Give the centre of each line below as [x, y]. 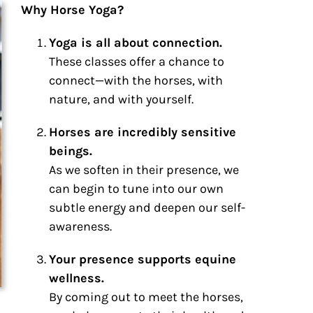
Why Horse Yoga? [73, 10]
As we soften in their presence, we [144, 170]
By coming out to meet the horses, [146, 297]
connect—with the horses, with [136, 81]
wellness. [77, 278]
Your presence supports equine [143, 260]
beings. [71, 151]
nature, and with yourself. [122, 100]
